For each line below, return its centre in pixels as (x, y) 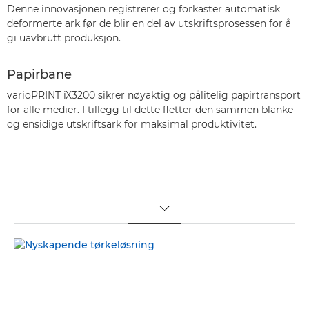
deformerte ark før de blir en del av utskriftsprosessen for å (149, 23)
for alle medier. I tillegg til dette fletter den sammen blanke (150, 110)
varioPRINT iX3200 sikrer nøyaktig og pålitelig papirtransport (154, 95)
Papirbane (39, 74)
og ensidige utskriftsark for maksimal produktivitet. (132, 124)
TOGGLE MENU (173, 213)
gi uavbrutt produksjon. (64, 38)
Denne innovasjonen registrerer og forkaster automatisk (143, 9)
